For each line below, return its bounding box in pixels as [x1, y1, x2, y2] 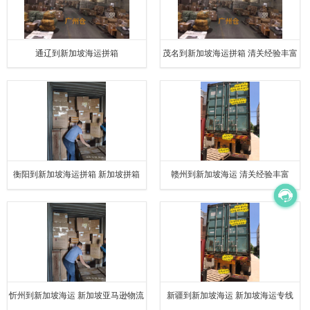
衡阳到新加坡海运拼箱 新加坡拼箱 [13, 169, 140, 179]
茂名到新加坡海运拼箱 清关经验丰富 [163, 48, 298, 58]
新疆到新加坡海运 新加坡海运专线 [167, 291, 294, 301]
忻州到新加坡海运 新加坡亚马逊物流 [9, 291, 145, 301]
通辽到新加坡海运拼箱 [35, 48, 118, 58]
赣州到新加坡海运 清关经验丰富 [171, 169, 290, 179]
